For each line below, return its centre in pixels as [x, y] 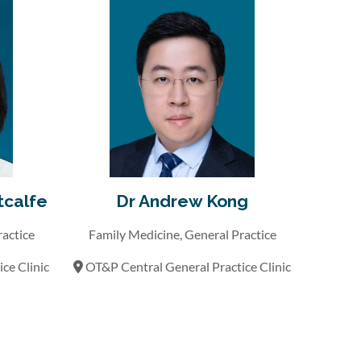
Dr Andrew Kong [182, 201]
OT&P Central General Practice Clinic [187, 266]
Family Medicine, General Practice [182, 234]
